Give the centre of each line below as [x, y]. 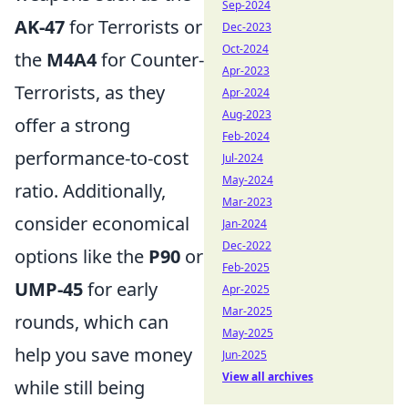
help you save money [103, 355]
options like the [82, 256]
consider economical [102, 224]
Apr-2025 [246, 289]
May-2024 [248, 180]
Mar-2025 [247, 311]
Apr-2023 [246, 71]
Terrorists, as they [90, 92]
